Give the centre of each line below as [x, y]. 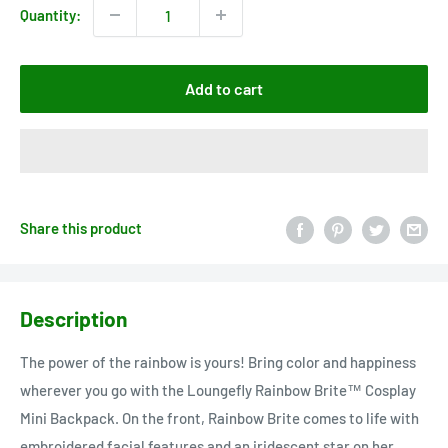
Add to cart [224, 89]
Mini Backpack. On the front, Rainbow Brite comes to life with [219, 418]
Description [73, 318]
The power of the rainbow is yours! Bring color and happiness [218, 362]
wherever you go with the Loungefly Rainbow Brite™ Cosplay [218, 390]
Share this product [81, 228]
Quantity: [50, 15]
